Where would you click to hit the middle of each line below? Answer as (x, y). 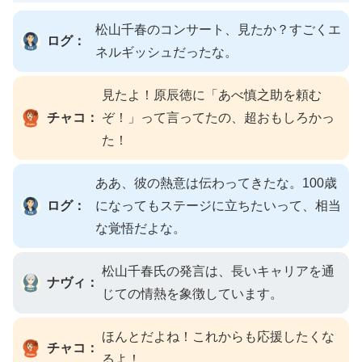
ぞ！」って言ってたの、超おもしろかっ (218, 117)
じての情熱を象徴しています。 (192, 293)
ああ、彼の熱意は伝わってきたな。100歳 (216, 183)
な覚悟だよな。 (141, 228)
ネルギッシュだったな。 (166, 52)
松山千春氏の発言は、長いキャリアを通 (218, 271)
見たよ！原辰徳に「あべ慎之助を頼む (212, 95)
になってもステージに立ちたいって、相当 (218, 205)
